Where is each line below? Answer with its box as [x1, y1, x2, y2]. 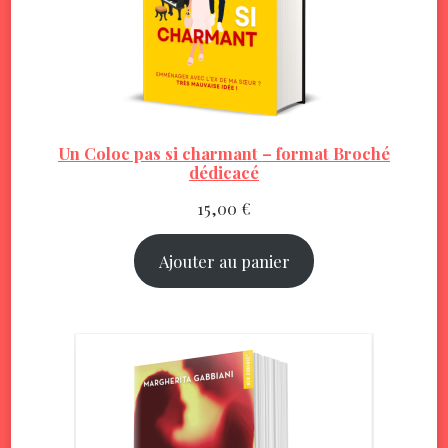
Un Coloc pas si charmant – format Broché [58, 141, 390, 164]
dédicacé [189, 160, 259, 183]
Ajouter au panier [158, 249, 290, 272]
